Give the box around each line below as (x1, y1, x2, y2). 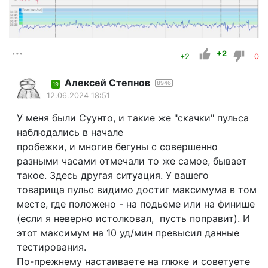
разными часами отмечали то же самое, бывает (16, 155, 247, 167)
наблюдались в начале (16, 126, 123, 139)
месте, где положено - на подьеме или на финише (16, 198, 255, 211)
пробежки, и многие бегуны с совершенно (16, 141, 218, 153)
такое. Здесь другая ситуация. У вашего (16, 169, 209, 182)
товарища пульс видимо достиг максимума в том (16, 184, 257, 196)
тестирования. (16, 241, 86, 254)
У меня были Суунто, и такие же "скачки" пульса (16, 112, 249, 124)
